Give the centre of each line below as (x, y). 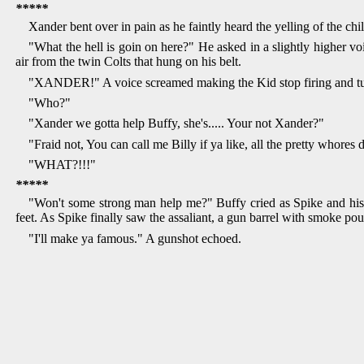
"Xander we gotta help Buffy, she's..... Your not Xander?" (177, 123)
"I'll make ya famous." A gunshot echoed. (135, 238)
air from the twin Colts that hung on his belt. (129, 62)
